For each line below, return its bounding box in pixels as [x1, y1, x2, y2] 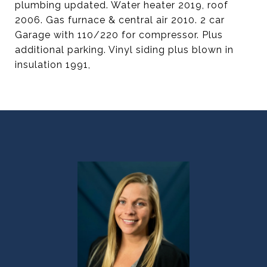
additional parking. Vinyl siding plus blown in [15, 44, 234, 55]
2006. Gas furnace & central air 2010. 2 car [15, 14, 225, 26]
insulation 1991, [15, 59, 91, 70]
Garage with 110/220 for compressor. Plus [15, 29, 223, 41]
